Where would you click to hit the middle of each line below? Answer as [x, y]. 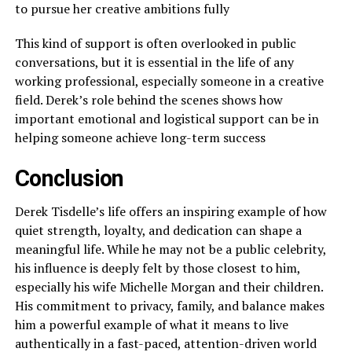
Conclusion [69, 178]
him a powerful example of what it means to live [151, 324]
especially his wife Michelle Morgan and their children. [169, 286]
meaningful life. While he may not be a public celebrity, [170, 249]
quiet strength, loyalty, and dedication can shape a [158, 230]
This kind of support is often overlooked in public [155, 43]
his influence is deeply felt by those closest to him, [157, 268]
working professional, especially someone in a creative [169, 81]
